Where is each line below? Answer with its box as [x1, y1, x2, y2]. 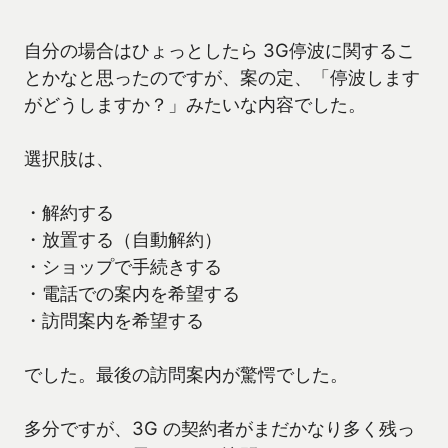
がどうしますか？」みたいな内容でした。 [24, 93, 366, 116]
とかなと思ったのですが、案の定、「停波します [24, 66, 420, 89]
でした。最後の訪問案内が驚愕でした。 [24, 363, 348, 386]
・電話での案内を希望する [24, 282, 240, 305]
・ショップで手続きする [24, 255, 222, 278]
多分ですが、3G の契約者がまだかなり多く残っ [24, 417, 415, 440]
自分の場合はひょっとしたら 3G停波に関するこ [24, 39, 415, 62]
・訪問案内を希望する [24, 309, 204, 332]
